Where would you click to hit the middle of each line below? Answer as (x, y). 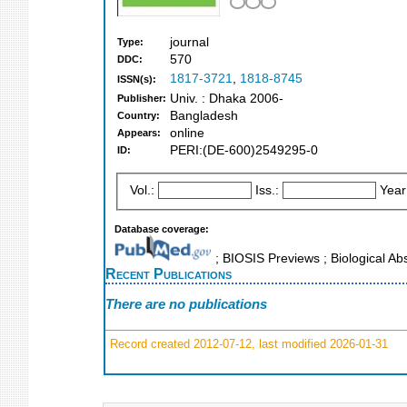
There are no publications (186, 304)
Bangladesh (204, 116)
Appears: (139, 133)
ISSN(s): (137, 79)
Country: (139, 116)
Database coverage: (162, 228)
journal (189, 43)
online (187, 134)
